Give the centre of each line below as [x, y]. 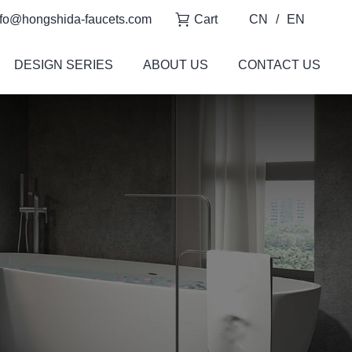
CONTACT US [279, 65]
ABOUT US [175, 65]
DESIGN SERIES [63, 65]
